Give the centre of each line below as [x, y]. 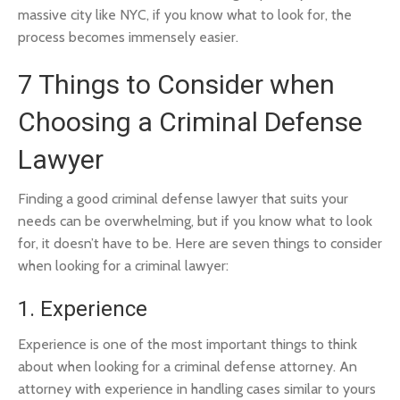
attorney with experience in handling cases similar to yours [197, 389]
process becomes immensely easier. [128, 37]
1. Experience [83, 309]
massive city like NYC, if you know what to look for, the [185, 15]
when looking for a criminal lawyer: [123, 266]
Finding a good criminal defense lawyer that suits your [183, 199]
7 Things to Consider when [176, 84]
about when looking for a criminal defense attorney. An [187, 367]
